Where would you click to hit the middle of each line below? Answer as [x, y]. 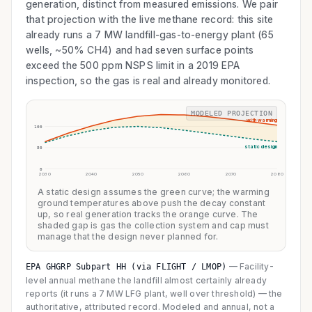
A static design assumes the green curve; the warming [154, 192]
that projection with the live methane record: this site [150, 19]
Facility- [256, 266]
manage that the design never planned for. [128, 236]
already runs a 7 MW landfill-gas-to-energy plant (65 [150, 34]
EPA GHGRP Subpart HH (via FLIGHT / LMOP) [126, 266]
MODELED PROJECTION [232, 113]
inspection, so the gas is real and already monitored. [148, 80]
